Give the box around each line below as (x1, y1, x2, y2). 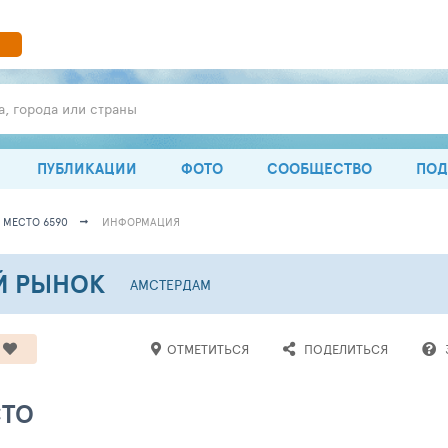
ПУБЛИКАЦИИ (37, 157, 137, 180)
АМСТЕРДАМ (130, 274, 211, 294)
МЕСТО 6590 (3, 214, 68, 229)
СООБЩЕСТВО (267, 157, 372, 180)
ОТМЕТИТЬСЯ (167, 340, 249, 358)
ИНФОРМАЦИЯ (102, 214, 180, 229)
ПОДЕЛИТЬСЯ (304, 340, 388, 358)
